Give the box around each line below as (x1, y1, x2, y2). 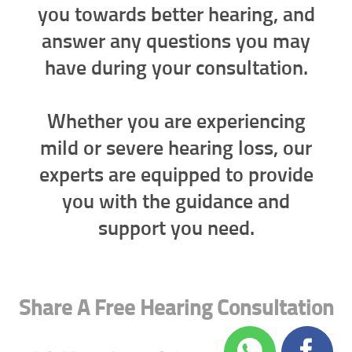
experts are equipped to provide (38, 165, 313, 186)
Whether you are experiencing (46, 112, 306, 133)
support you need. (97, 218, 255, 240)
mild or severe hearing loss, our (40, 138, 312, 159)
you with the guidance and (62, 192, 290, 213)
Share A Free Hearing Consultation (18, 298, 334, 320)
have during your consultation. (44, 59, 308, 80)
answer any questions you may (42, 32, 310, 53)
